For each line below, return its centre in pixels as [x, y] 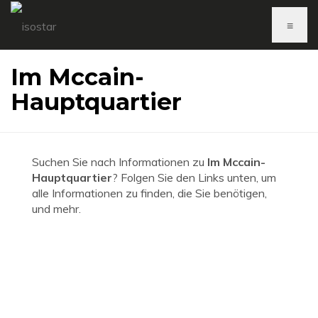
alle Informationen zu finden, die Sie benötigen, [149, 193]
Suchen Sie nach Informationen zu [120, 162]
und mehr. [56, 209]
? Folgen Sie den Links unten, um [194, 177]
